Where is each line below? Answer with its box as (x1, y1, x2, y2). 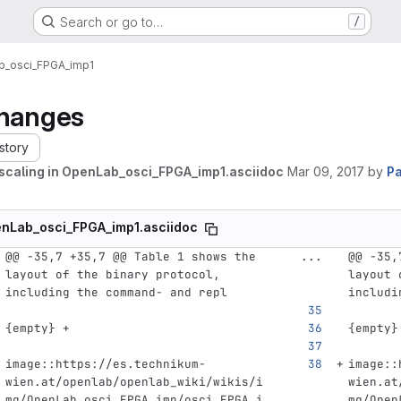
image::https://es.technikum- (4, 356, 206, 371)
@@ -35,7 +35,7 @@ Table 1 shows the (4, 249, 256, 264)
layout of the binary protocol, (4, 267, 220, 282)
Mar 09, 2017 (287, 164, 364, 179)
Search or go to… (59, 13, 163, 30)
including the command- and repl (4, 285, 227, 300)
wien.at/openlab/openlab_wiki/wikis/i (4, 374, 263, 389)
